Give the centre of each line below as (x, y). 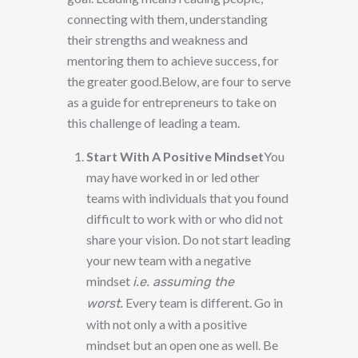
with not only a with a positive (167, 324)
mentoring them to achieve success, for (173, 61)
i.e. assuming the (183, 282)
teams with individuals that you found (187, 198)
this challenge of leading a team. (153, 123)
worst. (105, 304)
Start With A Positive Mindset (175, 157)
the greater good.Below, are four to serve (179, 82)
